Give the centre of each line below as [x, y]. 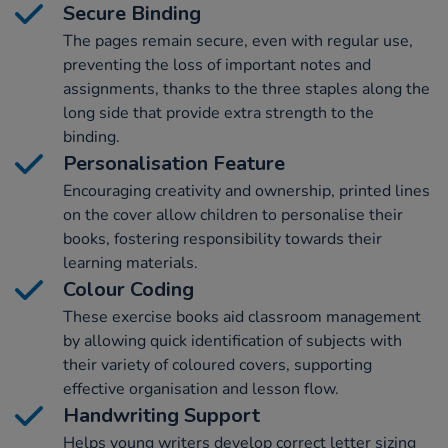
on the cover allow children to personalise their [233, 214]
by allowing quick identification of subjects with [232, 340]
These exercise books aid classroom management [242, 316]
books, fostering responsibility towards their [222, 238]
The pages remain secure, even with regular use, [238, 40]
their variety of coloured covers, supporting [217, 364]
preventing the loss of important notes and [217, 64]
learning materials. [130, 262]
